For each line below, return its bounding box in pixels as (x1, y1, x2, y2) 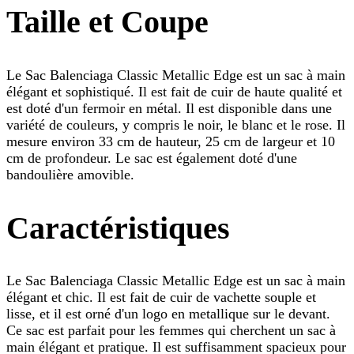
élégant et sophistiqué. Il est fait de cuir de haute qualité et (6, 83, 342, 100)
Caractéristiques (6, 209, 230, 246)
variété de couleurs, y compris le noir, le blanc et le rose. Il (6, 116, 345, 133)
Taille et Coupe (6, 4, 209, 40)
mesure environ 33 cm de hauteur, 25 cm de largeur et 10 (6, 133, 335, 149)
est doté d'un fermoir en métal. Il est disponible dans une (6, 100, 332, 116)
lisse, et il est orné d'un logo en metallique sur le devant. (6, 305, 330, 322)
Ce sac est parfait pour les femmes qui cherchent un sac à (6, 322, 336, 338)
